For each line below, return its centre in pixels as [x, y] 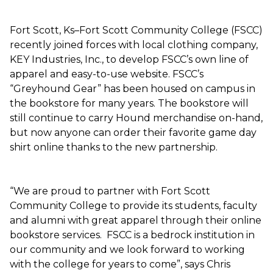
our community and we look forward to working [127, 249]
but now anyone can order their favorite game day [133, 132]
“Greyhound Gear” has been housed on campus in [133, 88]
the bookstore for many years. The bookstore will [129, 103]
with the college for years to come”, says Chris [120, 264]
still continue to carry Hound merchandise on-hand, [136, 118]
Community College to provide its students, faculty [133, 205]
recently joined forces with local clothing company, [134, 44]
